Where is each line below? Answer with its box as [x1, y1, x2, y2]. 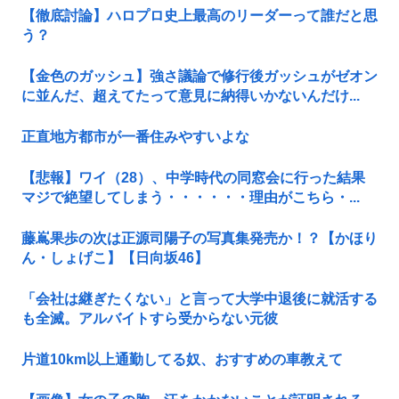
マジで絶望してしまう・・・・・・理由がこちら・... [21, 189, 360, 205]
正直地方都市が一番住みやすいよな [21, 128, 249, 144]
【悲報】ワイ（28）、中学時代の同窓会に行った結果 [21, 169, 365, 185]
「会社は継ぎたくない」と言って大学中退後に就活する [21, 290, 378, 306]
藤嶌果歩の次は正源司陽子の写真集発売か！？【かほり [21, 230, 378, 246]
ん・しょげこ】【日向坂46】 [21, 249, 208, 265]
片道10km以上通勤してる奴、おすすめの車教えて [21, 351, 343, 367]
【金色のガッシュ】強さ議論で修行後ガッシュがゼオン [21, 68, 378, 84]
